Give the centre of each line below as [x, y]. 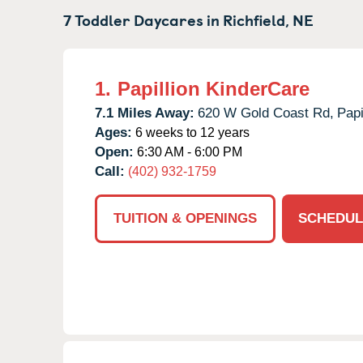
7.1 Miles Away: [145, 113]
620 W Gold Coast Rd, [266, 113]
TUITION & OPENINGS [185, 218]
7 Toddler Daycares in [143, 19]
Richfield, [256, 19]
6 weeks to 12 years [191, 132]
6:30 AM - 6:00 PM [188, 152]
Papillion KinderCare [214, 88]
